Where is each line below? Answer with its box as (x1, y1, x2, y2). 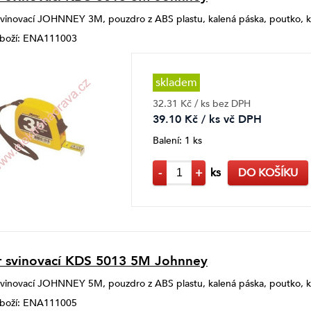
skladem (155, 75, 197, 91)
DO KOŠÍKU (238, 165, 298, 180)
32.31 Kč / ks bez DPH (153, 97, 251, 111)
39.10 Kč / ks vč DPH (153, 112, 262, 128)
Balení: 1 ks (153, 134, 202, 148)
